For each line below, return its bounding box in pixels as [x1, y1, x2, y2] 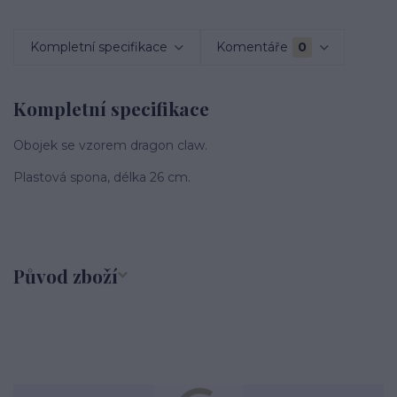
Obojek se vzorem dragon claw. [13, 136, 207, 153]
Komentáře [216, 39, 289, 56]
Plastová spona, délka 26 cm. [13, 168, 191, 185]
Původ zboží [13, 263, 118, 289]
